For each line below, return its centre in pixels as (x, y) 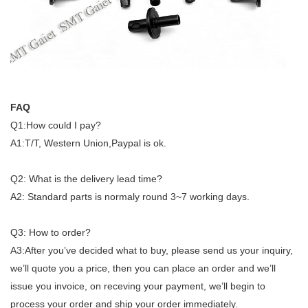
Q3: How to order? (51, 233)
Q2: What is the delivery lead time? (86, 179)
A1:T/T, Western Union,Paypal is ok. (88, 143)
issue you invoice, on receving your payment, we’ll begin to (138, 286)
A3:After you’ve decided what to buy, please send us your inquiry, (152, 251)
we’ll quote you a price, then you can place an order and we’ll (143, 268)
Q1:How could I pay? (56, 125)
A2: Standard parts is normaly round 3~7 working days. (130, 197)
